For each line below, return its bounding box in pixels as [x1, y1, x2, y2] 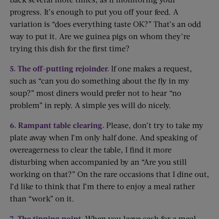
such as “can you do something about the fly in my [10, 76, 189, 85]
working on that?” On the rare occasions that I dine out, [10, 169, 209, 178]
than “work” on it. [10, 194, 74, 203]
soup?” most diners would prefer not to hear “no [10, 88, 181, 97]
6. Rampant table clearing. [10, 120, 104, 130]
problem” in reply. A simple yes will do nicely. [10, 100, 171, 109]
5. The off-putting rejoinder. [10, 64, 109, 73]
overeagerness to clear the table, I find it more [10, 145, 172, 154]
